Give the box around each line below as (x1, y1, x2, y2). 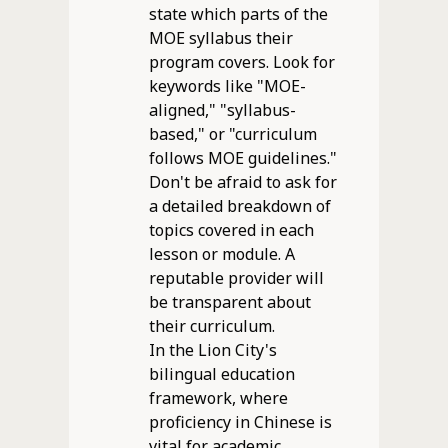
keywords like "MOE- (148, 74, 306, 97)
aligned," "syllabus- (148, 98, 296, 121)
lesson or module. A (148, 242, 295, 265)
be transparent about (148, 290, 311, 313)
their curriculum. (148, 314, 275, 337)
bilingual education (148, 362, 295, 385)
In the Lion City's (148, 338, 277, 361)
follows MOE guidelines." (148, 146, 337, 169)
